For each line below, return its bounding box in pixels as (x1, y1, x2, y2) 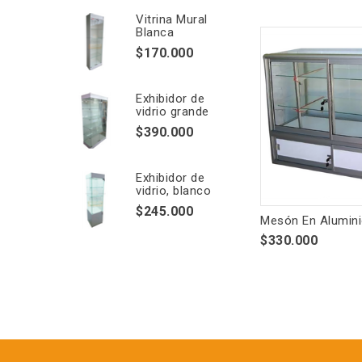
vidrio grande (136, 104, 209, 119)
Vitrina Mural (136, 12, 208, 27)
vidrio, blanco (136, 183, 211, 198)
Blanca (136, 25, 174, 40)
